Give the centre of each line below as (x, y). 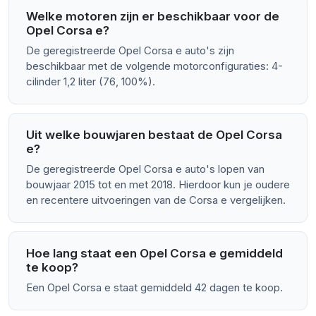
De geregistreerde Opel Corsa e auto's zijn (130, 51)
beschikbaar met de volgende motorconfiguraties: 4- (154, 66)
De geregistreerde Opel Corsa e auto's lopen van (145, 169)
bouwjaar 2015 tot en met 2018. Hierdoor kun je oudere (158, 185)
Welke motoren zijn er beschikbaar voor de (153, 17)
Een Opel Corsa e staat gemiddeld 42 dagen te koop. (154, 288)
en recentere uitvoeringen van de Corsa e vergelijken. (156, 200)
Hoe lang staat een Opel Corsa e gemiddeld (154, 254)
